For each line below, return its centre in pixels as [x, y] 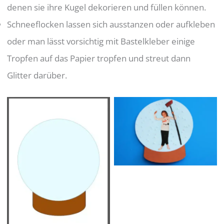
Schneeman [59, 176]
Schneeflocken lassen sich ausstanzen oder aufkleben [111, 24]
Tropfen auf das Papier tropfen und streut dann [99, 58]
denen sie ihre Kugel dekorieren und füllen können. [107, 7]
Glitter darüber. [37, 75]
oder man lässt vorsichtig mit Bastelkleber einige [101, 41]
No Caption [165, 131]
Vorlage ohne [58, 159]
